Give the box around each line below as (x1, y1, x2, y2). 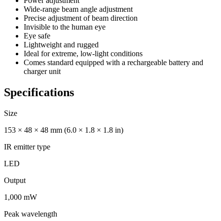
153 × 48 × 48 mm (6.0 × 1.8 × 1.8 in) (4, 125, 123, 134)
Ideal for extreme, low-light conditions (24, 49, 143, 58)
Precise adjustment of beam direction (24, 13, 138, 22)
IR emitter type (4, 142, 50, 151)
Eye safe (24, 31, 50, 40)
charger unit (24, 67, 61, 75)
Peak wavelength (4, 209, 57, 218)
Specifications (4, 85, 74, 99)
